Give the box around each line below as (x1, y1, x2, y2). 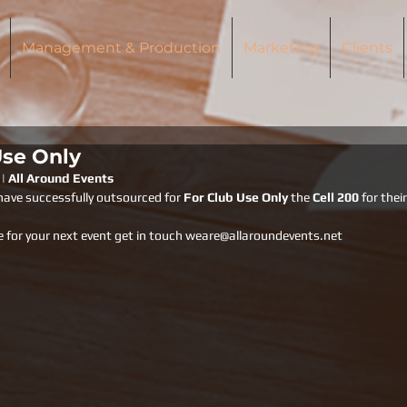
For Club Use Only (184, 190, 291, 204)
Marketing (243, 39, 319, 56)
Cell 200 (313, 190, 362, 204)
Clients (341, 39, 392, 56)
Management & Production (21, 39, 221, 56)
